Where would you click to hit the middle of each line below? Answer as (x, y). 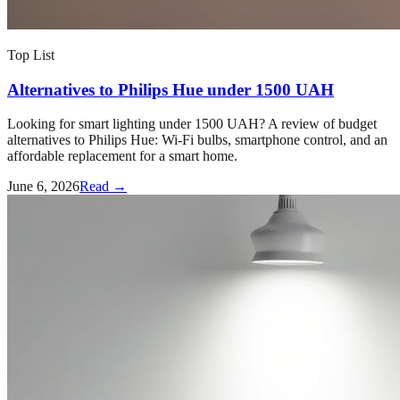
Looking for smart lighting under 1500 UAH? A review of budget (192, 124)
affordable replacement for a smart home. (122, 156)
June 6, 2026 (43, 187)
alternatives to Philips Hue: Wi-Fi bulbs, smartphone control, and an (197, 140)
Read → (103, 187)
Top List (31, 54)
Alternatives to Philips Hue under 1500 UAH (171, 89)
